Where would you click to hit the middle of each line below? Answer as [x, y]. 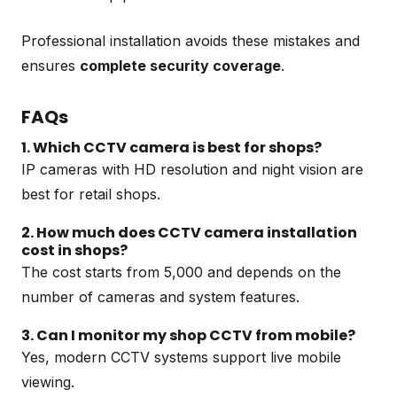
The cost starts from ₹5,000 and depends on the [181, 272]
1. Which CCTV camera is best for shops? [171, 147]
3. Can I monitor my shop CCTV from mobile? [188, 335]
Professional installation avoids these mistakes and [191, 40]
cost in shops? [74, 250]
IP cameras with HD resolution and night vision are [192, 169]
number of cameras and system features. [160, 296]
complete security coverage [180, 65]
